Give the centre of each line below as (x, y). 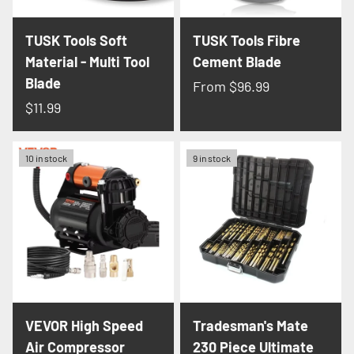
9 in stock (212, 158)
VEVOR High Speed (84, 326)
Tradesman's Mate (250, 326)
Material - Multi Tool (87, 61)
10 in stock (46, 158)
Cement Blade (237, 61)
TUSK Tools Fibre (247, 40)
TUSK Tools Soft (76, 40)
